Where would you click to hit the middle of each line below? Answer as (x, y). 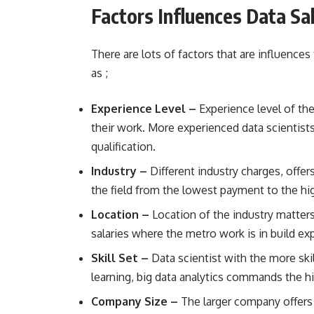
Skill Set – (120, 258)
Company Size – (136, 302)
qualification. (125, 147)
